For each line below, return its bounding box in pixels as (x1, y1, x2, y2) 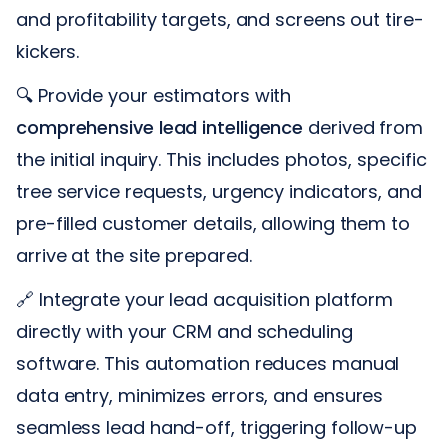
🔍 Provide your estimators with (16, 82, 292, 108)
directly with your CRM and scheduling (16, 318, 353, 344)
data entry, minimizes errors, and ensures (16, 382, 384, 408)
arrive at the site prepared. (16, 242, 252, 268)
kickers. (16, 38, 80, 64)
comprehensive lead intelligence (16, 114, 304, 140)
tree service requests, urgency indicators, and (16, 178, 422, 204)
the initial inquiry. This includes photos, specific (16, 146, 427, 172)
